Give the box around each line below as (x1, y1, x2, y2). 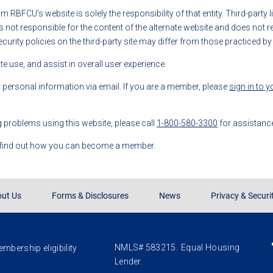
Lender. (114, 257, 143, 267)
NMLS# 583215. (114, 243, 179, 253)
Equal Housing (181, 243, 240, 253)
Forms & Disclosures (52, 191, 129, 201)
